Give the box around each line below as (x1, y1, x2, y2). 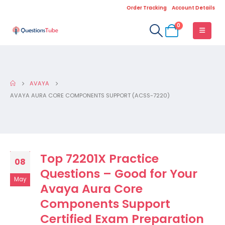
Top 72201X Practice (40, 150, 159, 167)
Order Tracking (127, 4, 167, 12)
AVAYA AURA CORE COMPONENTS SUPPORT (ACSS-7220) (10, 91, 170, 99)
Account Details (172, 4, 215, 12)
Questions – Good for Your (40, 165, 197, 182)
